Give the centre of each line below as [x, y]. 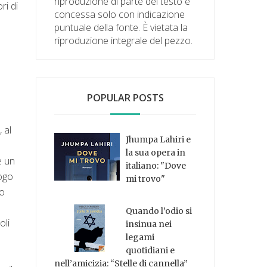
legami [140, 237]
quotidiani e [150, 251]
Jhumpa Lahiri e [159, 139]
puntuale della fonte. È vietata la [121, 27]
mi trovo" [146, 178]
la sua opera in [156, 152]
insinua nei [149, 224]
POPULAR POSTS [125, 97]
